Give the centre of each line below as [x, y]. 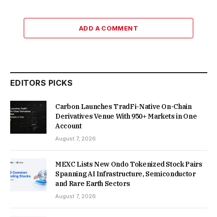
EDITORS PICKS [42, 83]
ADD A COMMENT [108, 28]
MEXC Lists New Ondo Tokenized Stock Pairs [129, 164]
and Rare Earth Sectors [93, 183]
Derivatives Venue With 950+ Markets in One [126, 116]
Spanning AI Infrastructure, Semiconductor [125, 174]
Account [69, 126]
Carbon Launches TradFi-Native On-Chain [124, 106]
